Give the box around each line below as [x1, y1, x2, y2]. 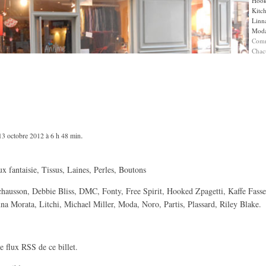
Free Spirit [126, 185, 162, 197]
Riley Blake [220, 198, 259, 210]
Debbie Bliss [32, 185, 74, 197]
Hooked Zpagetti [167, 185, 223, 197]
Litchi [39, 198, 59, 210]
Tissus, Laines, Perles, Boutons [42, 164, 146, 175]
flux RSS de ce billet [6, 241, 75, 252]
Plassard [188, 198, 215, 210]
